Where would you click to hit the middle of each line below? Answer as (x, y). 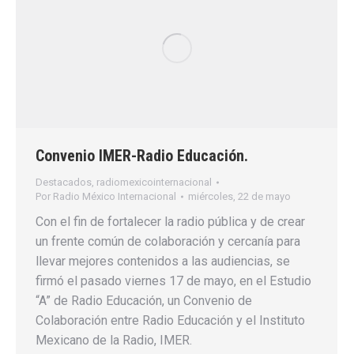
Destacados (64, 182)
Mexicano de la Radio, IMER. (114, 340)
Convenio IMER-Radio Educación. (142, 155)
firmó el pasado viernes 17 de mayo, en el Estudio (173, 281)
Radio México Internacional (115, 196)
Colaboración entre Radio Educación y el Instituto (170, 320)
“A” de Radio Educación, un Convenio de (144, 300)
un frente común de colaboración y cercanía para (168, 241)
